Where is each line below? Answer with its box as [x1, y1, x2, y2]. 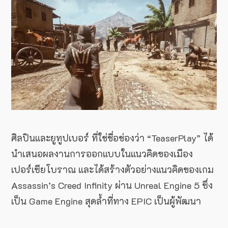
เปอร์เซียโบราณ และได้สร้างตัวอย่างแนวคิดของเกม [11, 163, 214, 176]
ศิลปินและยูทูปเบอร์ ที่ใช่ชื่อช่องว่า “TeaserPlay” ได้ [11, 131, 213, 144]
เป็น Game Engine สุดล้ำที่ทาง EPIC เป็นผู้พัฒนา [11, 194, 201, 207]
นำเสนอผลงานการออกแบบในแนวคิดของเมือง [11, 147, 193, 160]
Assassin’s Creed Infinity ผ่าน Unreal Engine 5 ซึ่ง [11, 179, 213, 191]
